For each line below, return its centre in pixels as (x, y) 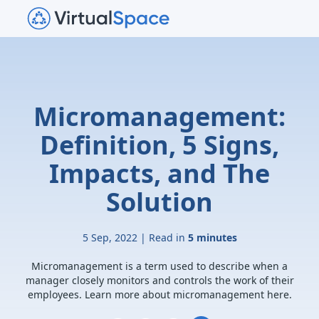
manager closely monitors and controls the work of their (159, 280)
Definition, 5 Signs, (159, 145)
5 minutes (212, 237)
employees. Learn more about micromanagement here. (159, 294)
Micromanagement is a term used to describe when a (159, 266)
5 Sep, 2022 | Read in (135, 237)
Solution (159, 202)
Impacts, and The (159, 173)
